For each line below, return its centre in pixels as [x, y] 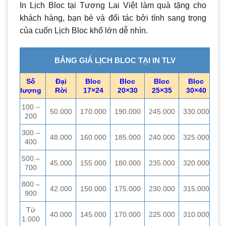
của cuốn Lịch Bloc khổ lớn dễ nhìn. [84, 31]
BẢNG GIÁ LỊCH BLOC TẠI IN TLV [115, 61]
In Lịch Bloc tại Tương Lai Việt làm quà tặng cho [113, 6]
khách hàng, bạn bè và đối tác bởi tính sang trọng [113, 18]
